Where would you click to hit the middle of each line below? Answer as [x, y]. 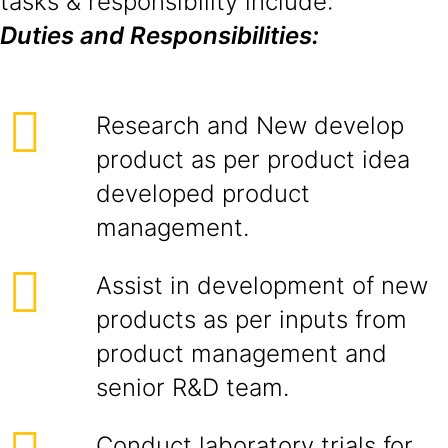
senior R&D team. [192, 387]
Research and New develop [250, 125]
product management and [241, 353]
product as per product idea [253, 159]
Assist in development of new [262, 285]
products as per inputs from [251, 319]
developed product [203, 193]
